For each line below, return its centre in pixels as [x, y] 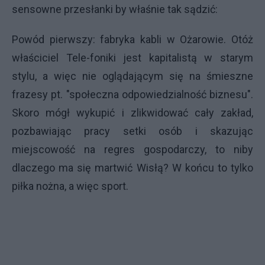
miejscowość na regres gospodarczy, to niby [132, 149]
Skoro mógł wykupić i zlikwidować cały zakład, [132, 113]
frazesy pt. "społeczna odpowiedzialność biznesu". [132, 94]
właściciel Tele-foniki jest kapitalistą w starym [132, 58]
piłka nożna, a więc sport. [70, 186]
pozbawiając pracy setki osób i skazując [132, 131]
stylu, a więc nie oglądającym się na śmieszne [132, 76]
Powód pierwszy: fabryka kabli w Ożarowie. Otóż [132, 39]
